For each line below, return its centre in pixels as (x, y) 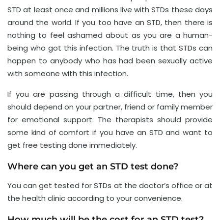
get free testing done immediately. (72, 145)
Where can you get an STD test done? (93, 166)
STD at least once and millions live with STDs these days (110, 9)
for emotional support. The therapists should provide (110, 119)
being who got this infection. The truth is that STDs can (110, 48)
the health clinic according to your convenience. (95, 198)
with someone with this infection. (68, 73)
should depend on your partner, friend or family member (110, 107)
